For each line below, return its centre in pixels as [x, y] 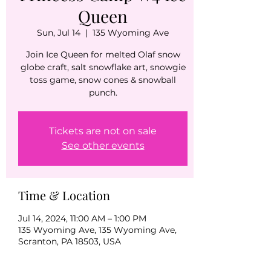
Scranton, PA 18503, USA [70, 241]
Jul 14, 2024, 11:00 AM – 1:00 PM [82, 218]
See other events [103, 145]
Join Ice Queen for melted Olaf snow [103, 54]
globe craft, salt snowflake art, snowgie [103, 67]
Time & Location [64, 195]
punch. [103, 92]
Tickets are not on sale [103, 131]
